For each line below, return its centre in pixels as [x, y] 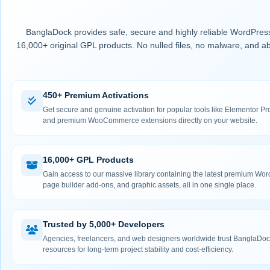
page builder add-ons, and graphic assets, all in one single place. [149, 185]
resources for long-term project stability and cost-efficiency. [138, 250]
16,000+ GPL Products [88, 160]
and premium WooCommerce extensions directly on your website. [150, 121]
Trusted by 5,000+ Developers [104, 224]
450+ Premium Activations [96, 96]
